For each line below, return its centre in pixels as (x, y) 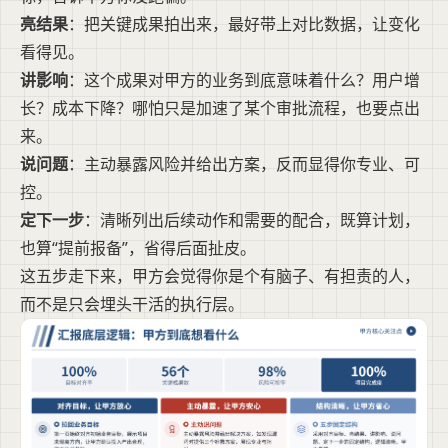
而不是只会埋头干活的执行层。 (132, 303)
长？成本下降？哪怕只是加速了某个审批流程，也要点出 (220, 107)
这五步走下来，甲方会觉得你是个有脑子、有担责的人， (220, 275)
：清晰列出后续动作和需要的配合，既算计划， (252, 219)
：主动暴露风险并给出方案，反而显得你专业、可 (244, 163)
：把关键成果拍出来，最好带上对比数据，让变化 (244, 23)
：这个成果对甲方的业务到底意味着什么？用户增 (244, 79)
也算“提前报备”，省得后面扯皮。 (138, 247)
